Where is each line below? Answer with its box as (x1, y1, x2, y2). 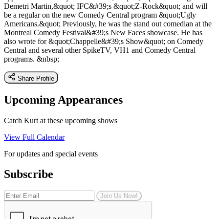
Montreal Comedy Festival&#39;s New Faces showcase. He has (4, 28, 202, 37)
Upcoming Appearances (4, 93, 123, 106)
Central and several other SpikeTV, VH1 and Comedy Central (4, 45, 196, 54)
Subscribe (4, 168, 53, 181)
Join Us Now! (100, 192, 138, 200)
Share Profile (18, 74, 54, 82)
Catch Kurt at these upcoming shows (4, 116, 117, 125)
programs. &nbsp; (4, 54, 59, 63)
